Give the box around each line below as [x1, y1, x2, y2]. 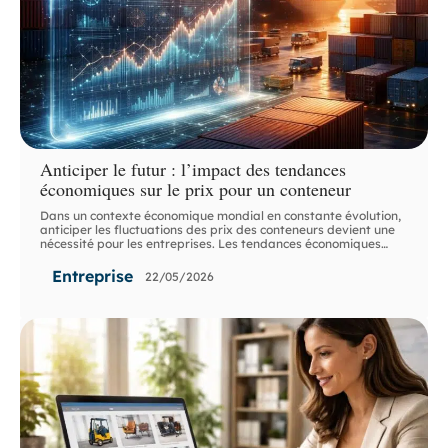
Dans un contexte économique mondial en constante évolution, [40, 208, 402, 224]
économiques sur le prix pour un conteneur [40, 177, 352, 202]
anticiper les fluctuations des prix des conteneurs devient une [40, 222, 396, 238]
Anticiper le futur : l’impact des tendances [40, 157, 347, 182]
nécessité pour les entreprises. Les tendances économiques [40, 236, 382, 252]
